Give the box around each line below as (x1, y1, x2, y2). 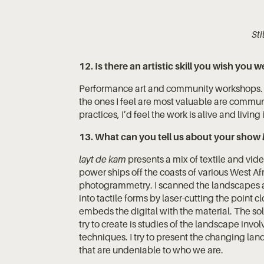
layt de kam (79, 153, 128, 166)
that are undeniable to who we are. (79, 244, 224, 256)
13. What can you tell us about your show (79, 131, 263, 143)
